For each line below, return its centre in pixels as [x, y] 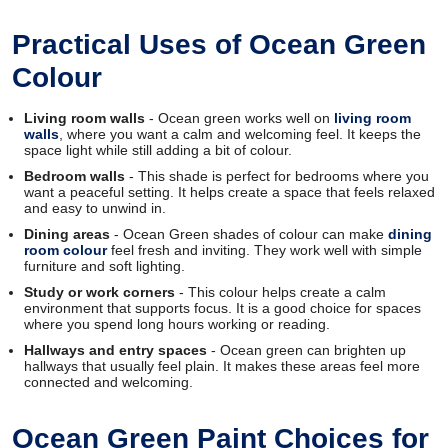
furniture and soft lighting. [104, 265]
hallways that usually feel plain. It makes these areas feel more [222, 365]
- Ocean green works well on [239, 117]
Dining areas [67, 233]
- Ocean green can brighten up [306, 349]
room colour [65, 249]
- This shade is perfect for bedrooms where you [277, 175]
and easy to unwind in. [95, 207]
